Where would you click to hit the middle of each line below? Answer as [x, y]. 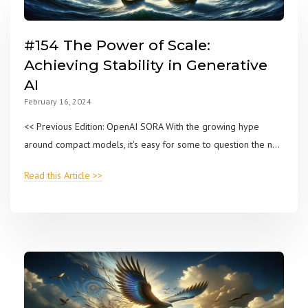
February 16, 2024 [58, 101]
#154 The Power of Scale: [117, 45]
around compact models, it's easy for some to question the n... [152, 144]
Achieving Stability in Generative [146, 65]
